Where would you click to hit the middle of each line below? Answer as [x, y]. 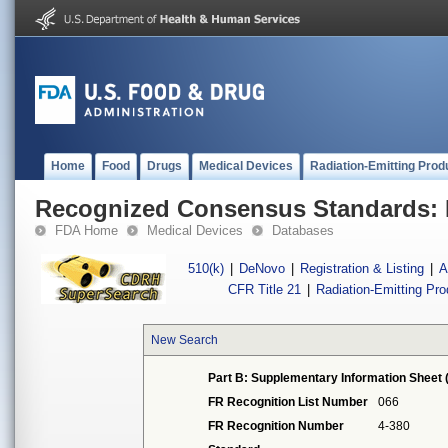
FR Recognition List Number [288, 402]
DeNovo [262, 268]
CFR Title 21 [265, 289]
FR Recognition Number [276, 426]
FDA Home [86, 230]
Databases [303, 230]
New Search [185, 340]
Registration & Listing [362, 268]
